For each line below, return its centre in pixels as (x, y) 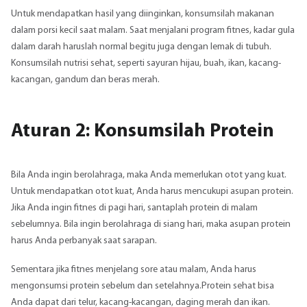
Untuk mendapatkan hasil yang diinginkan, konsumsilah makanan (143, 14)
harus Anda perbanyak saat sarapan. (84, 241)
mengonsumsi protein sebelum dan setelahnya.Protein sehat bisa (143, 286)
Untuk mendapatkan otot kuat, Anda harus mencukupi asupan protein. (152, 191)
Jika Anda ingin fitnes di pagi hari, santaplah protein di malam (134, 208)
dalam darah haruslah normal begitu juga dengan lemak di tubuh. (141, 47)
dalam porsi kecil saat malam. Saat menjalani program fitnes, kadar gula (153, 31)
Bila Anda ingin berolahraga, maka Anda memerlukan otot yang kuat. (149, 175)
